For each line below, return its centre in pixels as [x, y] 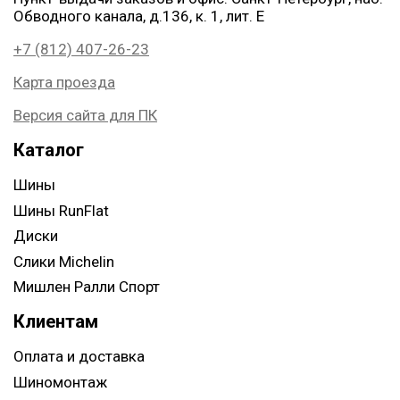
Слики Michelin [64, 261]
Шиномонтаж [60, 382]
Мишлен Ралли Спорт [87, 287]
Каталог [49, 150]
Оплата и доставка [79, 357]
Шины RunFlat [61, 210]
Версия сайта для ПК [85, 116]
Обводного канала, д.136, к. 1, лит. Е [139, 17]
